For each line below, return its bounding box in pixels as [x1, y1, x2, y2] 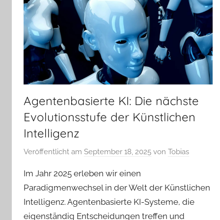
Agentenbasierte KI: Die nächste [24, 93, 199, 109]
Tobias [168, 147, 189, 156]
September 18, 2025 [84, 147, 151, 156]
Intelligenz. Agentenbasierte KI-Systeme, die [24, 196, 194, 207]
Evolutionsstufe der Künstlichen [24, 110, 195, 125]
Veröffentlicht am [24, 147, 84, 156]
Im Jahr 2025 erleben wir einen [24, 168, 141, 178]
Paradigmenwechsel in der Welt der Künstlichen [24, 182, 210, 192]
